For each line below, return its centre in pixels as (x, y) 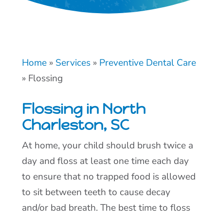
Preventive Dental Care (147, 63)
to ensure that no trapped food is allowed (109, 177)
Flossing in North (83, 109)
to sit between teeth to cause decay (96, 192)
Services (73, 63)
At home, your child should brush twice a (107, 146)
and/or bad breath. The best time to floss (106, 208)
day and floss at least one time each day (105, 161)
